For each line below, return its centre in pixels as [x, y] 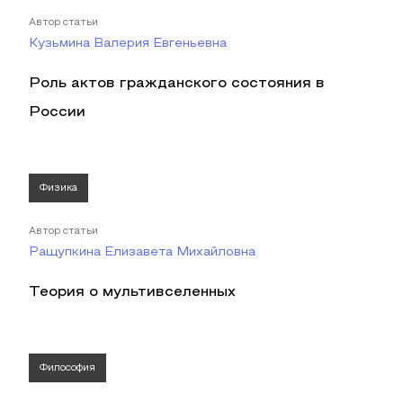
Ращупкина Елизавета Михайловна [142, 252]
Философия [67, 368]
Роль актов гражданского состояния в [177, 84]
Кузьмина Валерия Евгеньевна [128, 44]
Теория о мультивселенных [132, 292]
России [57, 112]
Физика [58, 188]
